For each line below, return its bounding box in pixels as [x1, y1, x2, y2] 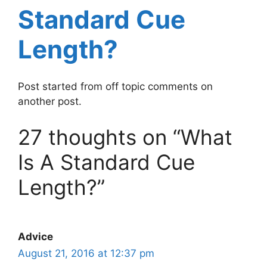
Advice [18, 230, 53, 243]
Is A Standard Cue [18, 149, 195, 175]
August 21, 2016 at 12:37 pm [18, 247, 154, 259]
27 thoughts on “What [18, 124, 232, 150]
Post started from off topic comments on [18, 80, 213, 93]
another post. [18, 95, 82, 108]
